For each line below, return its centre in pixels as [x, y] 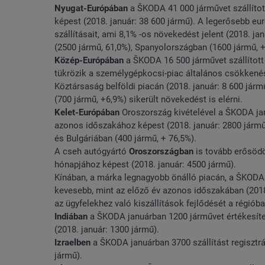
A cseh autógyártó [92, 152]
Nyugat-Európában [91, 9]
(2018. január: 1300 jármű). [107, 230]
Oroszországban [161, 152]
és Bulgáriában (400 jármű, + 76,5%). [125, 139]
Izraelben [72, 243]
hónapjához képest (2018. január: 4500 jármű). [145, 165]
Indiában [71, 217]
